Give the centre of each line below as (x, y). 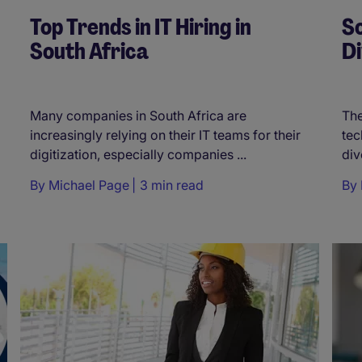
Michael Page (89, 185)
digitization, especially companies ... (138, 154)
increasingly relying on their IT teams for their (165, 135)
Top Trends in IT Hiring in (141, 27)
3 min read (172, 185)
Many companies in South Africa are (138, 115)
